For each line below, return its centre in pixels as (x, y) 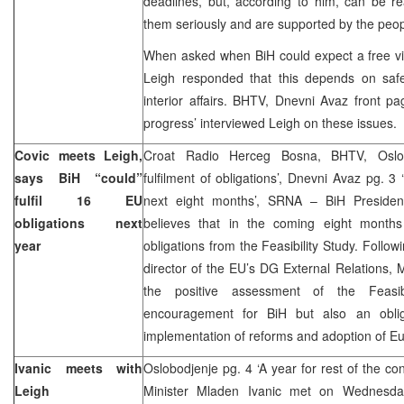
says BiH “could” (78, 177)
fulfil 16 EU (78, 200)
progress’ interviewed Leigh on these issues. (270, 122)
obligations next (78, 222)
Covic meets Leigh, (78, 155)
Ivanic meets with (78, 367)
